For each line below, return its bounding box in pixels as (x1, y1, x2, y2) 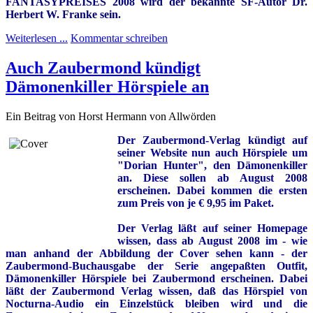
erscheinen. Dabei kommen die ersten (117, 184, 307, 196)
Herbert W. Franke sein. (6, 8, 121, 21)
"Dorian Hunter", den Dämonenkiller (117, 159, 307, 171)
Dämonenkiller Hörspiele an (6, 77, 209, 96)
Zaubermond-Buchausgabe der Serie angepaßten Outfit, (6, 259, 307, 272)
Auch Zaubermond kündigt (6, 58, 201, 77)
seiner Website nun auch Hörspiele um (117, 146, 307, 159)
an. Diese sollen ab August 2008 (117, 171, 307, 184)
